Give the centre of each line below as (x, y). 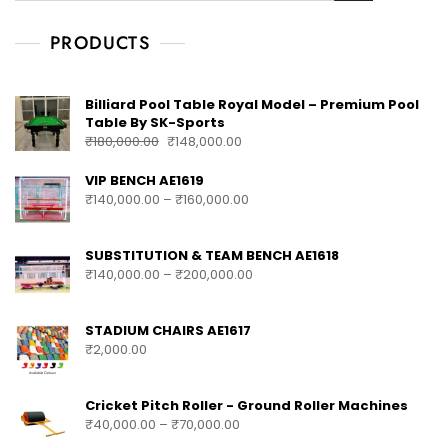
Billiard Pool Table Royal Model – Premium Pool (252, 104)
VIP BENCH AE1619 (144, 180)
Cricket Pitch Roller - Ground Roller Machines (246, 405)
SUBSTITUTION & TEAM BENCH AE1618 (212, 255)
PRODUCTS (100, 42)
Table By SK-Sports (155, 122)
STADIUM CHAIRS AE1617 (168, 330)
